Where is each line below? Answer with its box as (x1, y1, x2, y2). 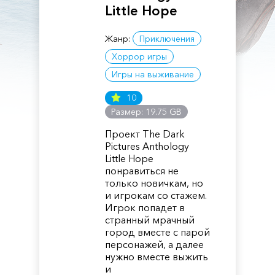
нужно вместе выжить (105, 250, 209, 263)
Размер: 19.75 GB (111, 106, 182, 117)
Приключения (139, 33, 195, 44)
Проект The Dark (105, 128, 185, 140)
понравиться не (105, 165, 179, 177)
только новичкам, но (105, 177, 204, 189)
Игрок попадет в (105, 201, 185, 214)
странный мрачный (105, 214, 195, 226)
